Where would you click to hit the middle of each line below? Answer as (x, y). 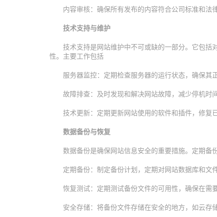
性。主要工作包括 (77, 56)
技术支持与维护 (87, 28)
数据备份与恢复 (87, 132)
